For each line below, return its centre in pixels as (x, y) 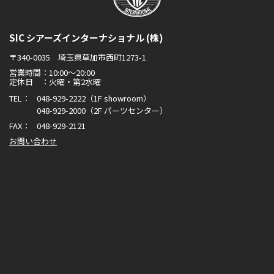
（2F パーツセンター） (127, 111)
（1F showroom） (118, 98)
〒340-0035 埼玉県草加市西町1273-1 (78, 57)
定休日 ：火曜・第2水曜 (55, 82)
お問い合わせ (33, 141)
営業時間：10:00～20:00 (52, 73)
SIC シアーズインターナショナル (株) (86, 38)
